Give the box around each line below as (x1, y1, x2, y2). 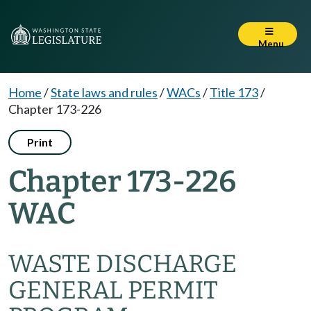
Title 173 (210, 85, 258, 100)
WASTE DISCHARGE (8, 249, 237, 278)
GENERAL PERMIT (8, 276, 218, 305)
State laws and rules (51, 85, 158, 100)
